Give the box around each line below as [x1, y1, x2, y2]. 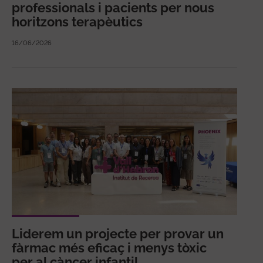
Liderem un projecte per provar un [12, 225, 224, 241]
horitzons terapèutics [12, 14, 143, 29]
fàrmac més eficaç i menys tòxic [12, 240, 207, 255]
